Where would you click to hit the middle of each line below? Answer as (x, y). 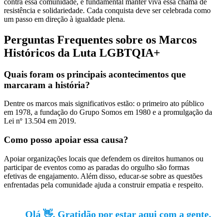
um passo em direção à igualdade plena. (64, 19)
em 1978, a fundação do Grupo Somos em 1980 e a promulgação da (108, 112)
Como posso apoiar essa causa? (66, 140)
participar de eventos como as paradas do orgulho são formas (97, 167)
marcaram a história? (47, 85)
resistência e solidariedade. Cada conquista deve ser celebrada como (107, 10)
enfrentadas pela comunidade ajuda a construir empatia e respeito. (104, 185)
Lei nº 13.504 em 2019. (40, 121)
